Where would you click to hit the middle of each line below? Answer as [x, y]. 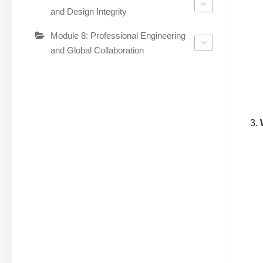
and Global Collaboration [97, 50]
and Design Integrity [89, 11]
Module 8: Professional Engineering [118, 35]
